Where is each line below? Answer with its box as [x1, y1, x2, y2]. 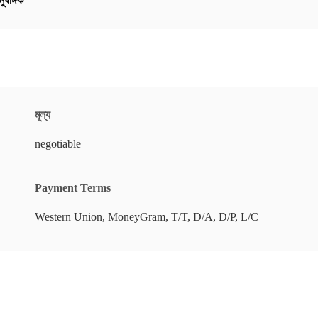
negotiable [35, 138, 81, 150]
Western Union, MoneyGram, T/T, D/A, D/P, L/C [35, 211, 258, 223]
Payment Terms [35, 182, 111, 194]
